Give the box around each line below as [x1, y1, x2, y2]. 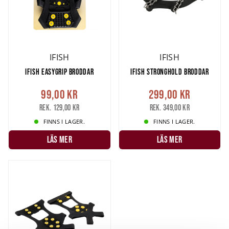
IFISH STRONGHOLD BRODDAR [130, 66, 209, 76]
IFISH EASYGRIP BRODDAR [25, 66, 94, 76]
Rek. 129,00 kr [39, 103, 80, 112]
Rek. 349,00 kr [149, 103, 190, 112]
